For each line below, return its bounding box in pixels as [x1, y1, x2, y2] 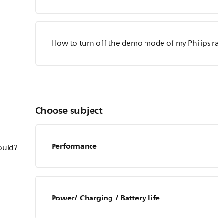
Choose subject [35, 102, 103, 119]
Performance [51, 139, 97, 153]
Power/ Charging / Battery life [51, 191, 160, 204]
